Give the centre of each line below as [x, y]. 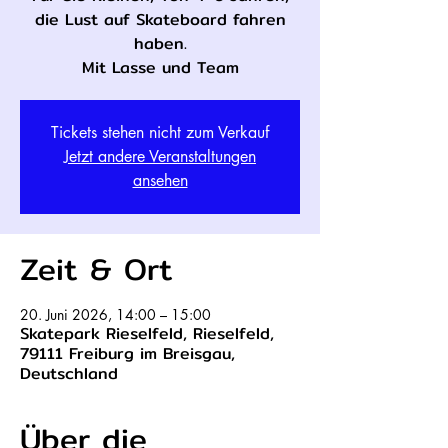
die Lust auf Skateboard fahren [160, 19]
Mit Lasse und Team [160, 67]
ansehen [160, 180]
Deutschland [69, 373]
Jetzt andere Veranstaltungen [160, 156]
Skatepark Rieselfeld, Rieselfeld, [147, 333]
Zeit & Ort [96, 269]
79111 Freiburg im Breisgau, [127, 353]
